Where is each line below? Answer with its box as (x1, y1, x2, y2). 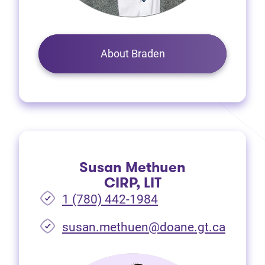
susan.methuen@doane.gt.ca (62, 220, 225, 235)
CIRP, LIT (104, 173, 161, 193)
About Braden (100, 47, 165, 60)
